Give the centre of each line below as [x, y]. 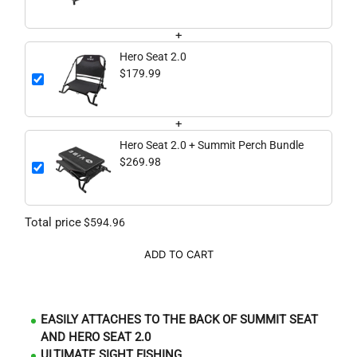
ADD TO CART [178, 255]
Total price [53, 223]
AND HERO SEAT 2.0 [96, 337]
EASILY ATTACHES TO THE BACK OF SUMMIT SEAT [179, 320]
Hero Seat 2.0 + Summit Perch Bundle [212, 145]
